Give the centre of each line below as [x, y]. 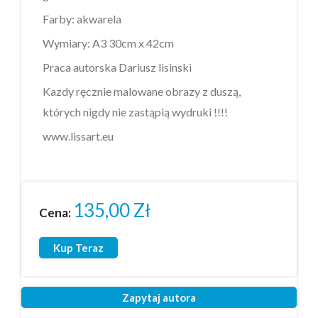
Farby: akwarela [82, 18]
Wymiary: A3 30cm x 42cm [108, 43]
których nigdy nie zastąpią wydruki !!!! [135, 111]
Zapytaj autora [159, 297]
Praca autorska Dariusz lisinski [117, 67]
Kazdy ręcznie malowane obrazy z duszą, [142, 91]
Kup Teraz [78, 247]
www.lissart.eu [78, 136]
